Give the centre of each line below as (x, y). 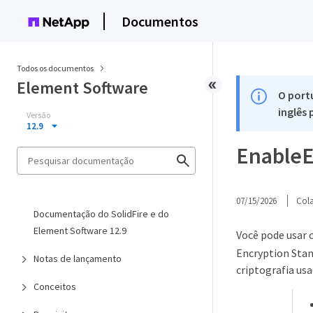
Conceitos (55, 286)
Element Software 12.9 (80, 231)
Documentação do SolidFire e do (101, 214)
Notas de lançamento (78, 259)
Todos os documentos (55, 68)
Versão (38, 115)
